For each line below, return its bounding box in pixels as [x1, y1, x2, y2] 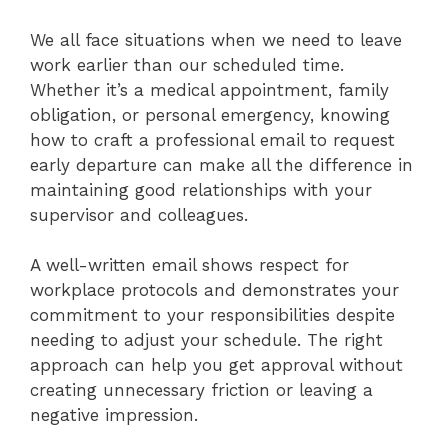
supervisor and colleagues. [30, 204, 248, 225]
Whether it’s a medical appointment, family [30, 79, 389, 100]
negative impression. [30, 405, 198, 425]
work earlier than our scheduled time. [30, 54, 344, 75]
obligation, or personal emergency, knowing [30, 104, 390, 125]
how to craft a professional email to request [30, 129, 395, 150]
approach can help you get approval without [30, 355, 403, 375]
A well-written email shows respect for [30, 255, 349, 275]
